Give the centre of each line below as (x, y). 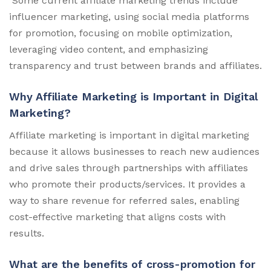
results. (27, 233)
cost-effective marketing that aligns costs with (117, 217)
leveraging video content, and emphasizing (109, 49)
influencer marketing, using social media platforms (129, 16)
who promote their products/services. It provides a (127, 184)
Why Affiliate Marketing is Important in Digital (133, 96)
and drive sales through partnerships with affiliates (129, 168)
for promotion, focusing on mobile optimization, (121, 33)
